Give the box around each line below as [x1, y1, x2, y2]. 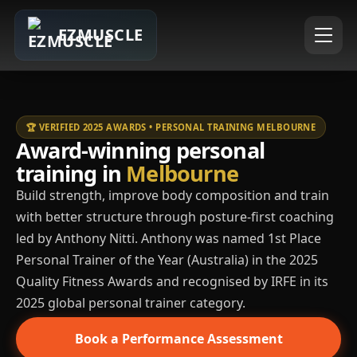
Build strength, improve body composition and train [16, 186, 329, 204]
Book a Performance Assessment [74, 330, 283, 347]
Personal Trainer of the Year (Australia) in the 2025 [16, 251, 318, 269]
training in [16, 159, 127, 188]
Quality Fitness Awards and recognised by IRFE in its [16, 273, 328, 290]
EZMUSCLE [57, 24, 143, 45]
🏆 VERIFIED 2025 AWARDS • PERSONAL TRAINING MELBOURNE [26, 121, 316, 133]
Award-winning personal [16, 135, 265, 165]
